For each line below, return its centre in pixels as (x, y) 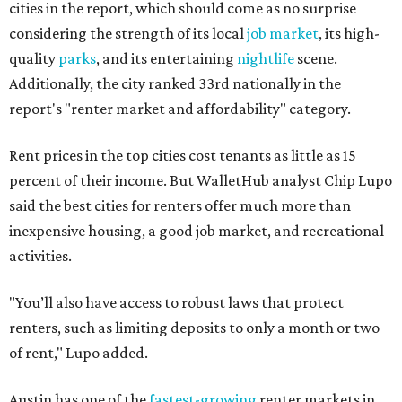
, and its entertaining (166, 58)
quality (34, 58)
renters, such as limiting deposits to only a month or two (194, 327)
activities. (40, 255)
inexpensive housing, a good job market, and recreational (197, 230)
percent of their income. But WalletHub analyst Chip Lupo (201, 180)
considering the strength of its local (128, 33)
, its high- (349, 33)
